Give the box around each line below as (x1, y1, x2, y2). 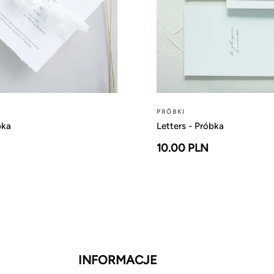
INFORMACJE (78, 253, 157, 268)
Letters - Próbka (157, 120, 224, 132)
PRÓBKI (157, 108, 185, 116)
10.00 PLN (157, 141, 209, 155)
